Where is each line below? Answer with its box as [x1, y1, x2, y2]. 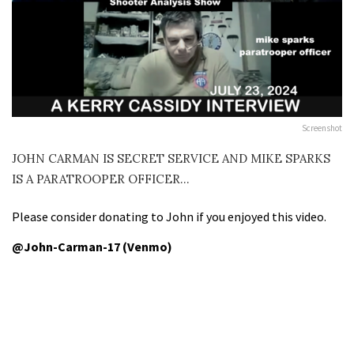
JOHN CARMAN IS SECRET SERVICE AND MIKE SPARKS [12, 151, 330, 167]
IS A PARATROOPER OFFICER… [12, 171, 190, 187]
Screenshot [302, 122, 342, 134]
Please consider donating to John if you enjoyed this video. [12, 208, 326, 224]
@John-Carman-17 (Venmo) [12, 238, 172, 254]
